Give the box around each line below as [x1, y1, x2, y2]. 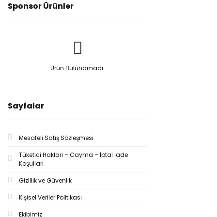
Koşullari [19, 159, 44, 168]
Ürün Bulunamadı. [50, 64, 105, 72]
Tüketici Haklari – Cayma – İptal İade [19, 151, 128, 159]
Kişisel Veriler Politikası [19, 193, 82, 201]
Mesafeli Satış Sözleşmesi [19, 134, 93, 142]
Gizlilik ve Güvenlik [19, 176, 72, 185]
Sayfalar [8, 100, 44, 111]
